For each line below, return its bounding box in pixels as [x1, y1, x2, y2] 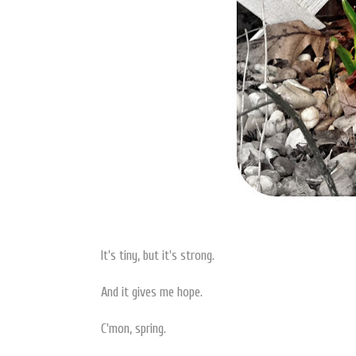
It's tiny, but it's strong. [101, 247, 215, 263]
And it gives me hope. [101, 284, 203, 300]
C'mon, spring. [101, 320, 166, 336]
